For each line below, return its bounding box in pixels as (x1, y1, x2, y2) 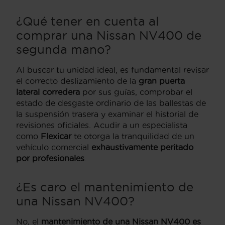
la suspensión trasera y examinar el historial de (16, 109, 198, 119)
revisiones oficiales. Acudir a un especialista (16, 120, 187, 130)
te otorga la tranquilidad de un (71, 131, 194, 141)
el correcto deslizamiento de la (16, 76, 139, 85)
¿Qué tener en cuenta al (16, 14, 159, 28)
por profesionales (16, 153, 84, 163)
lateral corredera (16, 87, 80, 96)
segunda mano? (16, 42, 111, 56)
